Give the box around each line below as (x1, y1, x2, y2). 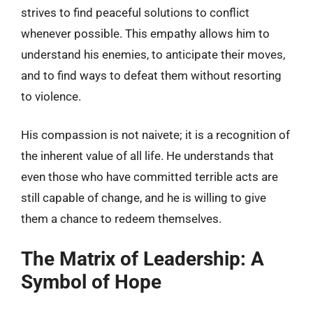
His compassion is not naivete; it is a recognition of (21, 128, 290, 142)
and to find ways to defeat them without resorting (21, 68, 282, 82)
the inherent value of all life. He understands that (21, 149, 274, 163)
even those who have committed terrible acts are (21, 170, 278, 184)
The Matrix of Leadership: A (21, 247, 264, 270)
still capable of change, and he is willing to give (21, 191, 266, 205)
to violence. (21, 89, 81, 103)
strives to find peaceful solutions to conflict (21, 5, 249, 20)
